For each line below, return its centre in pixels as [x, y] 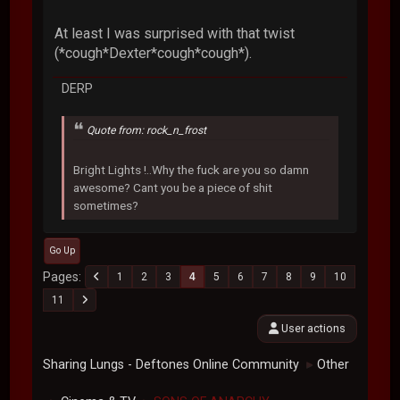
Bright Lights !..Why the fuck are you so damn [192, 170]
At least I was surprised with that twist [175, 33]
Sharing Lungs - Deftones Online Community [171, 365]
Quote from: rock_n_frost [147, 130]
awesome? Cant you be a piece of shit [173, 188]
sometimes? [106, 206]
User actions [312, 329]
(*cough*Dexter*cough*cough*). [154, 53]
